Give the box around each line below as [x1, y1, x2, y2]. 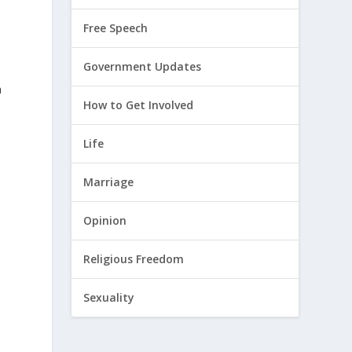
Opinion [83, 213, 127, 229]
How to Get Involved [83, 97, 194, 113]
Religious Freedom [83, 251, 185, 267]
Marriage [83, 174, 134, 190]
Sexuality [83, 290, 135, 306]
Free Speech [83, 20, 148, 36]
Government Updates [83, 59, 202, 75]
